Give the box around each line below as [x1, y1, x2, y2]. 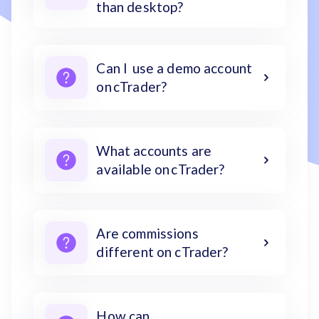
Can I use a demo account [96, 59, 253, 76]
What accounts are [96, 142, 212, 159]
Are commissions [96, 224, 199, 241]
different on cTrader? [96, 243, 229, 260]
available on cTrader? [96, 160, 226, 177]
